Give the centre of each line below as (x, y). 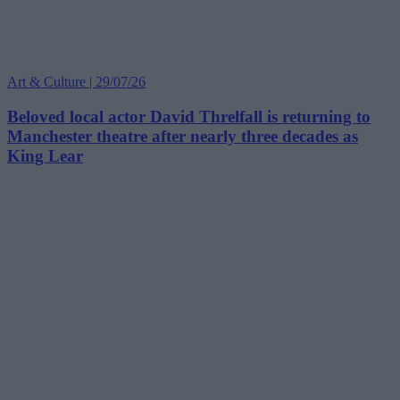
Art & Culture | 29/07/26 (76, 82)
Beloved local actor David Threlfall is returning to (189, 116)
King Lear (45, 155)
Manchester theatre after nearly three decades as (183, 136)
